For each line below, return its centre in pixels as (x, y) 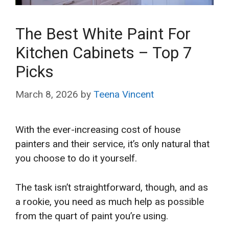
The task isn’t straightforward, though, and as (112, 187)
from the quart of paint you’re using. (92, 216)
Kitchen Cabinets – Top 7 (104, 53)
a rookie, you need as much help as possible (110, 201)
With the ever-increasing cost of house (98, 130)
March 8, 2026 (47, 95)
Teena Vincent (124, 95)
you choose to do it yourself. (76, 158)
